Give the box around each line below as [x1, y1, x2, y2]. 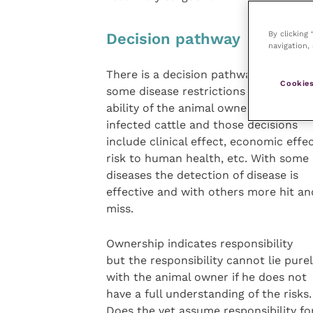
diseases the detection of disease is [105, 168, 298, 182]
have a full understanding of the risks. [105, 287, 312, 301]
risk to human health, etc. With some [105, 152, 309, 166]
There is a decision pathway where [105, 68, 294, 82]
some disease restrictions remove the [105, 85, 311, 99]
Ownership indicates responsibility [105, 237, 293, 251]
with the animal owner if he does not [105, 270, 307, 284]
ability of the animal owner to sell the [105, 101, 310, 115]
